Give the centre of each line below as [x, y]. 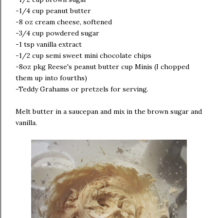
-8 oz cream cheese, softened [64, 22]
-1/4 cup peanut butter [53, 11]
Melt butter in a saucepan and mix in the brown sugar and [109, 111]
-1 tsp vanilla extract [49, 44]
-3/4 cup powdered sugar [57, 33]
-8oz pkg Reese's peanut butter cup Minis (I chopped [102, 67]
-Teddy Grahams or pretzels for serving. [82, 89]
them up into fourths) [51, 78]
